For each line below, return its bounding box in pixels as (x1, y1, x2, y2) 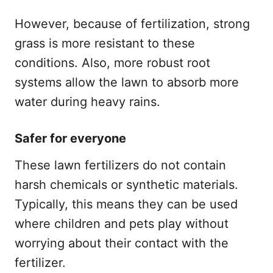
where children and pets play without (15, 216, 229, 231)
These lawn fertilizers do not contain (15, 157, 226, 172)
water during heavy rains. (15, 94, 160, 109)
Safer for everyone (15, 130, 126, 146)
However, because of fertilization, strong (15, 16, 250, 31)
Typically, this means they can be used (15, 196, 238, 211)
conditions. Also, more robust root (15, 55, 210, 70)
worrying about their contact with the (15, 235, 229, 250)
